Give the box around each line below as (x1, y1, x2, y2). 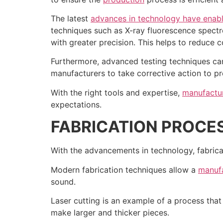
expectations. (51, 99, 102, 110)
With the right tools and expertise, (51, 87, 182, 98)
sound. (51, 176, 76, 187)
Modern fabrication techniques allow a (51, 164, 198, 175)
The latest (51, 13, 91, 24)
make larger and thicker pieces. (51, 207, 169, 218)
